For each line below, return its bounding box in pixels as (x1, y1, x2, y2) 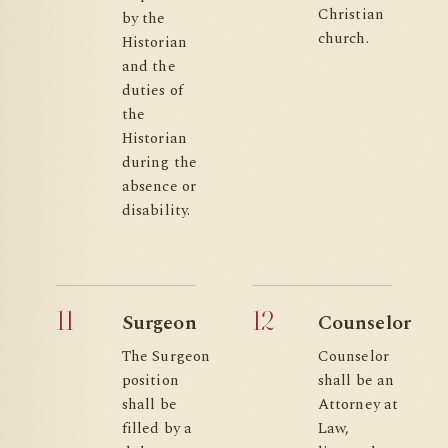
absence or (122, 175, 196, 198)
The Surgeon (122, 345, 210, 368)
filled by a (122, 417, 192, 440)
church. (318, 27, 369, 50)
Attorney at (318, 393, 398, 416)
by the (122, 7, 166, 30)
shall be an (318, 369, 394, 392)
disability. (122, 199, 190, 222)
